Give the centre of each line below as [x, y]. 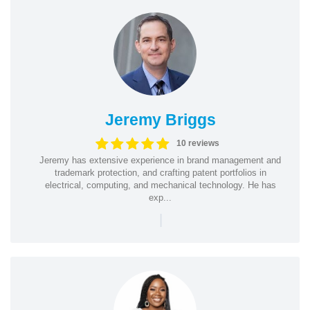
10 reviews [198, 143]
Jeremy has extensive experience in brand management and [160, 160]
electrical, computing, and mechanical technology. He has [160, 185]
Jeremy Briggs [160, 119]
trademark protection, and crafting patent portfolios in [160, 172]
